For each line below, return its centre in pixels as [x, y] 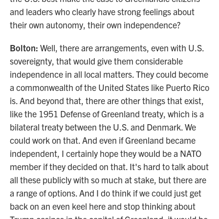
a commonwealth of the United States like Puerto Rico [109, 87]
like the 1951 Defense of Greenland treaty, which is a [107, 114]
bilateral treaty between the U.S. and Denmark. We [103, 127]
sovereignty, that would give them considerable [96, 61]
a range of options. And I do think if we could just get [106, 193]
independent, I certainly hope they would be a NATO [106, 153]
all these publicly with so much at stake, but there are [108, 180]
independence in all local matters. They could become [109, 74]
